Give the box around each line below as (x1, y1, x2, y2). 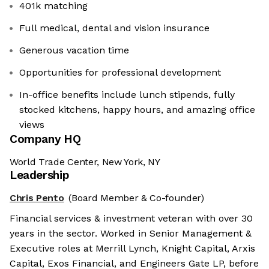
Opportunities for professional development (19, 67, 221, 79)
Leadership (10, 168, 70, 183)
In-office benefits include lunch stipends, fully (19, 89, 235, 101)
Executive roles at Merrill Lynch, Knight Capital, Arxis (10, 243, 255, 255)
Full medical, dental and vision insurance (19, 22, 210, 34)
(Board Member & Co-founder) (68, 192, 204, 204)
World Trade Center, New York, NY (10, 156, 160, 168)
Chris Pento (10, 192, 64, 204)
